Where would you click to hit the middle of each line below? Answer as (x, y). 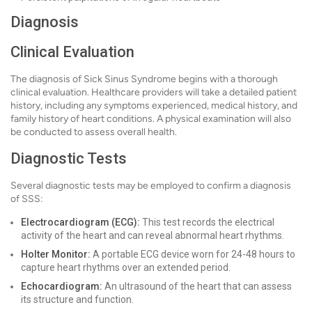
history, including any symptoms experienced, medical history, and (154, 106)
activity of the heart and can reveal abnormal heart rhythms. (153, 236)
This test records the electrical (207, 223)
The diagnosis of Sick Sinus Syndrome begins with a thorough (144, 79)
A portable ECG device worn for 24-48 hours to (193, 255)
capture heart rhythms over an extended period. (126, 268)
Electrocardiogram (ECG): (80, 223)
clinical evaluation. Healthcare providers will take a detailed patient (154, 93)
